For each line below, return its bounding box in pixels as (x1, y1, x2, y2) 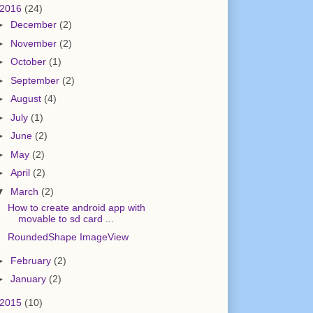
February (10, 254, 54, 266)
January (10, 273, 50, 285)
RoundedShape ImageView (8, 231, 129, 243)
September (10, 74, 63, 86)
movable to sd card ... (18, 212, 115, 224)
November (10, 37, 60, 49)
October (10, 56, 50, 68)
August (10, 93, 45, 105)
